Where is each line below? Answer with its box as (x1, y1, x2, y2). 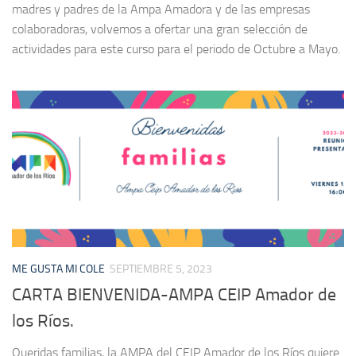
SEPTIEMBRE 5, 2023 (110, 262, 212, 277)
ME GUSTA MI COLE (12, 262, 105, 277)
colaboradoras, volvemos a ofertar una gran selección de (12, 21, 308, 37)
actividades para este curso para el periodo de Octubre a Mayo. (12, 41, 340, 57)
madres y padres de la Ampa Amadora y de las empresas (12, 2, 310, 17)
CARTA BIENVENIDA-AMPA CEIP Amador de (12, 284, 336, 306)
